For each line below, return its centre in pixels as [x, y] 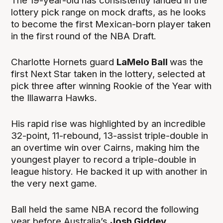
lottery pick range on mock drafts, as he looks [109, 12]
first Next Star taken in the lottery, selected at [108, 74]
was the [187, 62]
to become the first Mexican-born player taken [111, 24]
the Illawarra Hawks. [54, 98]
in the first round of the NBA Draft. [84, 36]
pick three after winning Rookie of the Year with [111, 86]
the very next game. [54, 184]
